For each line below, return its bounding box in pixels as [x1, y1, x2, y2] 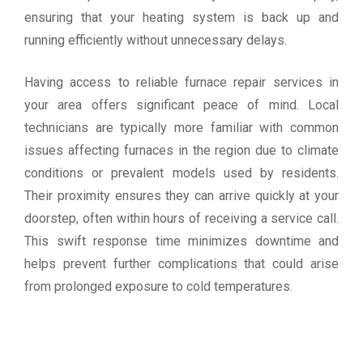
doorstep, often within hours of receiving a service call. [24, 210, 339, 226]
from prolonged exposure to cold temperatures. [24, 278, 293, 294]
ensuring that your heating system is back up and [24, 9, 339, 25]
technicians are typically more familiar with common [24, 119, 339, 135]
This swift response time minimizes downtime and [24, 233, 339, 249]
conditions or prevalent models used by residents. [24, 164, 339, 181]
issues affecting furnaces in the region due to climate [24, 142, 339, 158]
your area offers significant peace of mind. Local [24, 96, 339, 113]
